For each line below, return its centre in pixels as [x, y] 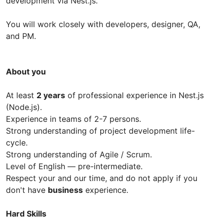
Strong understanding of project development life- [100, 131]
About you [26, 72]
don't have [27, 190]
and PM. [21, 36]
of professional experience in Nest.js [134, 95]
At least [21, 95]
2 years [51, 95]
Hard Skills [27, 214]
